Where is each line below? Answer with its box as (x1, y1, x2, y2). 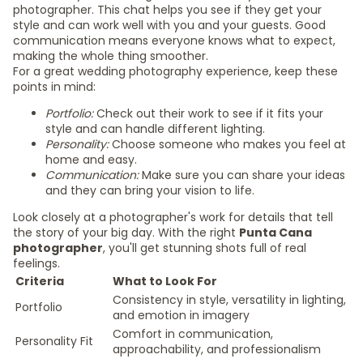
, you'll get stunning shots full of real (103, 240, 306, 256)
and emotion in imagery (113, 307, 250, 323)
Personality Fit (15, 333, 93, 349)
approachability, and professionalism (113, 341, 321, 357)
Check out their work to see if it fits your (93, 105, 323, 122)
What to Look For (113, 273, 217, 289)
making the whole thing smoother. (13, 48, 208, 64)
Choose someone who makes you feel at (109, 136, 346, 152)
